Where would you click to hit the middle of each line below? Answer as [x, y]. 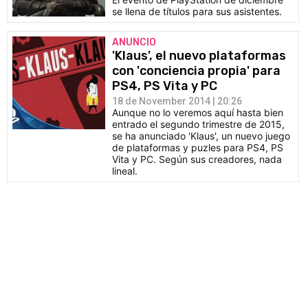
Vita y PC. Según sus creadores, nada [197, 159]
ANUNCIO [134, 42]
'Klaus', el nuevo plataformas [199, 56]
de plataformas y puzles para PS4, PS [198, 147]
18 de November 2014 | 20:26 [177, 101]
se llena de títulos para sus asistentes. [197, 11]
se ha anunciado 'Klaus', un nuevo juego [201, 136]
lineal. [125, 171]
